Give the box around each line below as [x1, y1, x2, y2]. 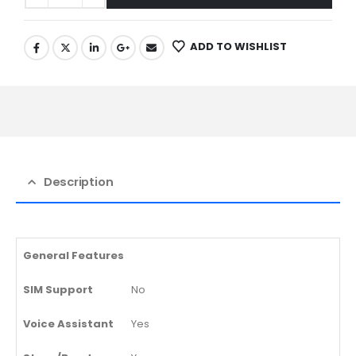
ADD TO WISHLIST [190, 38, 288, 54]
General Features [23, 248, 124, 264]
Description [43, 173, 114, 191]
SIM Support [23, 282, 93, 298]
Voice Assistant [23, 316, 114, 332]
